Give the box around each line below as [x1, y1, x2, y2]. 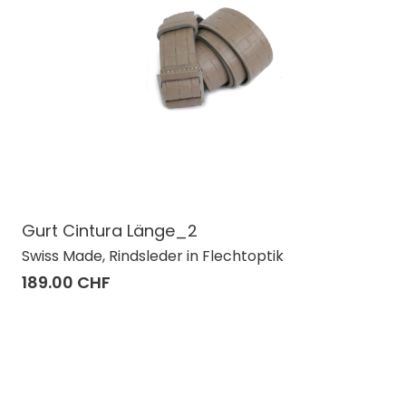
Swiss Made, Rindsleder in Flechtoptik [22, 245, 284, 266]
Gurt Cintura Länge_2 [22, 218, 198, 242]
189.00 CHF [22, 270, 111, 294]
